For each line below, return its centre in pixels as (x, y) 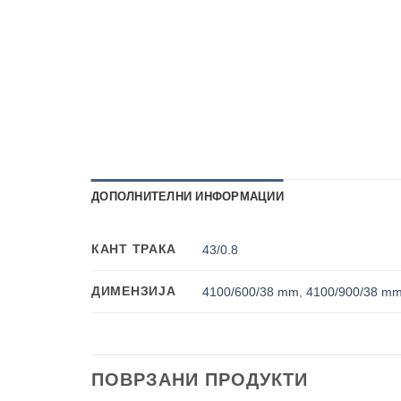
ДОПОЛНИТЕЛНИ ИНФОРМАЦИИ (188, 197)
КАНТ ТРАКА (134, 249)
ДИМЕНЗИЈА (134, 291)
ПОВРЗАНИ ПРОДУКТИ (200, 380)
